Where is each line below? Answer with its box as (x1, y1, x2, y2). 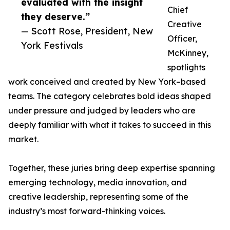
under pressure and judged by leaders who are (8, 105, 196, 116)
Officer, (167, 33, 197, 44)
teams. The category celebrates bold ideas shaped (8, 91, 211, 102)
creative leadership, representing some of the (8, 191, 188, 202)
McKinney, (167, 48, 208, 59)
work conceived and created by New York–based (8, 76, 206, 87)
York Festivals (21, 40, 83, 51)
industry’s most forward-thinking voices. (8, 206, 165, 217)
